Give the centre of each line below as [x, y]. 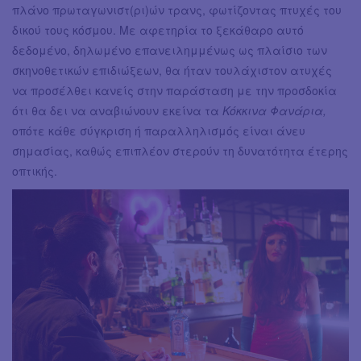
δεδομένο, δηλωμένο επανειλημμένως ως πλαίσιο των [170, 50]
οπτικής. [35, 170]
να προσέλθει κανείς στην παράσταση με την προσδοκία [174, 90]
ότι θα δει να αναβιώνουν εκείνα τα [117, 110]
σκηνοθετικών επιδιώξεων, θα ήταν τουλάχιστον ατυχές [172, 70]
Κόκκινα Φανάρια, [274, 110]
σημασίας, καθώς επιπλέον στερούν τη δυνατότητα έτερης [180, 150]
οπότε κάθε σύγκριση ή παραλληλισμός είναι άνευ [159, 130]
